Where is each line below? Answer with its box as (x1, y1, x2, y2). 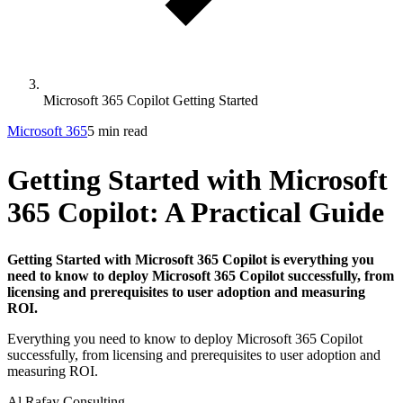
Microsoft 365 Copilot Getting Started (43, 93, 258, 108)
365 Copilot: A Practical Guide (7, 195, 384, 228)
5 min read (87, 123, 148, 139)
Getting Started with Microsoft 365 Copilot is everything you (7, 252, 374, 268)
